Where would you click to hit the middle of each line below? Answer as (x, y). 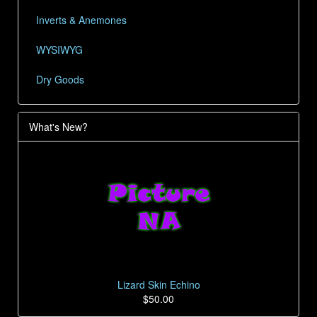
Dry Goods (60, 79)
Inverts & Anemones (81, 19)
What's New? (58, 126)
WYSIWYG (59, 49)
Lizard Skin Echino (158, 285)
